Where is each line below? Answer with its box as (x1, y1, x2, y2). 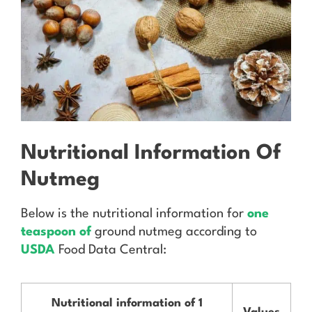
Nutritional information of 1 (51, 297, 203, 309)
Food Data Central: (55, 243, 166, 256)
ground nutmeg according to (95, 225, 257, 238)
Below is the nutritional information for (21, 207, 247, 220)
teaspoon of (21, 225, 95, 238)
